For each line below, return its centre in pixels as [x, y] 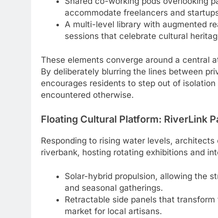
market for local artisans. [113, 211]
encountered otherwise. [87, 95]
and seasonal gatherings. [114, 188]
